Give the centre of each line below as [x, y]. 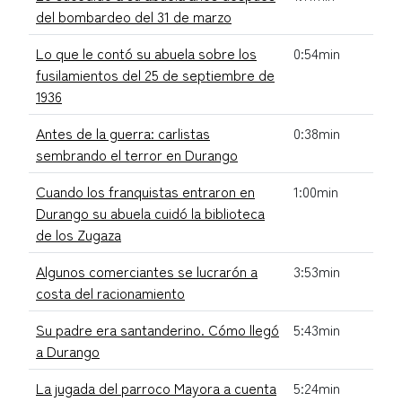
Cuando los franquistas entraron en [145, 191]
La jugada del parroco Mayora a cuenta [156, 387]
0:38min [317, 132]
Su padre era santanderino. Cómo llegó [157, 329]
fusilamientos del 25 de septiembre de [155, 74]
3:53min [317, 271]
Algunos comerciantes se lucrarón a [147, 271]
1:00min [316, 191]
